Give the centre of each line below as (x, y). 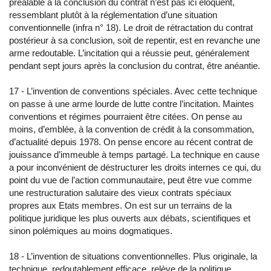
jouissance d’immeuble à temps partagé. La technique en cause (134, 155)
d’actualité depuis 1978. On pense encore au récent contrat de (131, 142)
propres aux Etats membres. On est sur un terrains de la (120, 205)
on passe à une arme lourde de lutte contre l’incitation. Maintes (132, 104)
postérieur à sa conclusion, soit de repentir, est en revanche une (135, 40)
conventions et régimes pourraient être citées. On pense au (126, 116)
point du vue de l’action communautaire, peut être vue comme (130, 180)
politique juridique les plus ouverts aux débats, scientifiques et (130, 218)
